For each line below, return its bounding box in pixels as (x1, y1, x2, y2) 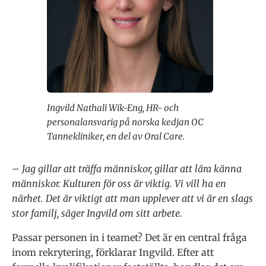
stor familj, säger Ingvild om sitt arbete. (12, 207, 182, 219)
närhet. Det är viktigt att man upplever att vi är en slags (12, 192, 253, 204)
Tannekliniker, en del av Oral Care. (47, 130, 185, 142)
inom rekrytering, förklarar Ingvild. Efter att (12, 246, 214, 258)
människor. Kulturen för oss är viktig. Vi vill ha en (12, 177, 226, 189)
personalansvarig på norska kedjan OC (47, 116, 204, 128)
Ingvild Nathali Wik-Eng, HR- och (47, 102, 179, 113)
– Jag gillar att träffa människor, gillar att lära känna (12, 162, 242, 175)
